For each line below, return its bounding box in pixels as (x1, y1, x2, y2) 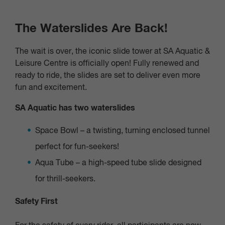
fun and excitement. (15, 84, 87, 92)
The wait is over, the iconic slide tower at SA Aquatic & (15, 48, 210, 56)
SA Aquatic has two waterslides (15, 104, 135, 112)
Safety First (15, 197, 58, 205)
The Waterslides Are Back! (15, 23, 171, 35)
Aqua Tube (35, 159, 74, 167)
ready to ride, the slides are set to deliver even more (15, 72, 200, 80)
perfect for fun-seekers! (35, 143, 119, 151)
